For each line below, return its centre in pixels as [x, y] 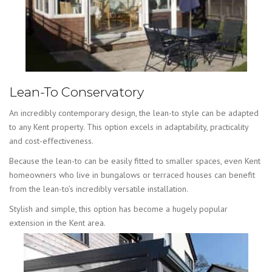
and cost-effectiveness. [51, 141]
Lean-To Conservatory [76, 92]
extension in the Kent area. [57, 223]
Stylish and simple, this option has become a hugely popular [118, 209]
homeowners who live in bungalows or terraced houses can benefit [132, 175]
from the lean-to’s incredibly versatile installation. [99, 189]
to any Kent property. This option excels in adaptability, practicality [129, 127]
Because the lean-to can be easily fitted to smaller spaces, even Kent [135, 161]
